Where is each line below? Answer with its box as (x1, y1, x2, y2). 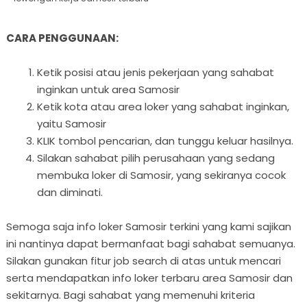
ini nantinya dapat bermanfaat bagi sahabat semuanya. (5, 236, 295, 251)
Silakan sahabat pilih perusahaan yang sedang (36, 150, 275, 165)
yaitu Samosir (36, 116, 106, 131)
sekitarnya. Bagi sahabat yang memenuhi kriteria (5, 287, 255, 302)
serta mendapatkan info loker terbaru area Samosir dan (5, 270, 293, 285)
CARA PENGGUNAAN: (5, 30, 119, 45)
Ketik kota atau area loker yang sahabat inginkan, (36, 99, 289, 114)
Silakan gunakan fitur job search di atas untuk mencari (5, 253, 281, 268)
